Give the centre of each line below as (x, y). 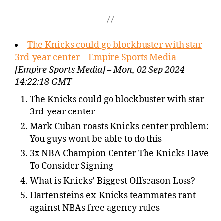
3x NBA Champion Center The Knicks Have (119, 154)
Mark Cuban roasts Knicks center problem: (119, 127)
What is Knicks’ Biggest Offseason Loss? (112, 181)
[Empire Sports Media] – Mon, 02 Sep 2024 (100, 70)
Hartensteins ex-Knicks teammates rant (113, 196)
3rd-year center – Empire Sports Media (95, 57)
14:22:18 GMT (43, 82)
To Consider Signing (72, 166)
